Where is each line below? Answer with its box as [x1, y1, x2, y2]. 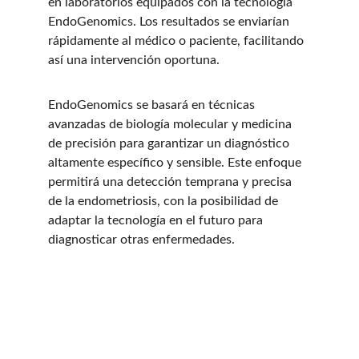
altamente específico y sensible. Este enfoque [48, 156, 305, 169]
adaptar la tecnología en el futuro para [48, 214, 266, 227]
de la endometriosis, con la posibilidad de [48, 195, 281, 208]
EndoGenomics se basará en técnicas [48, 99, 258, 111]
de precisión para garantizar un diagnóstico [48, 137, 292, 150]
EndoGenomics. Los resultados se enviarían [48, 15, 292, 28]
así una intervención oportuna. [48, 54, 220, 67]
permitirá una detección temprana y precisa [48, 175, 295, 188]
